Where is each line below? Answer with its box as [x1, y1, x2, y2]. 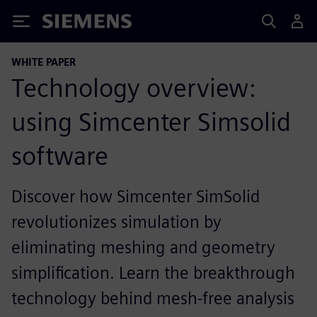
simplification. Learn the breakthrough [11, 263, 295, 283]
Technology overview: [11, 72, 255, 103]
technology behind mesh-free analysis [11, 288, 294, 309]
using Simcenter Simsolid [11, 106, 291, 137]
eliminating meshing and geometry [11, 237, 275, 258]
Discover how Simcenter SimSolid [11, 186, 260, 207]
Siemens [42, 16, 89, 31]
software [11, 140, 108, 171]
